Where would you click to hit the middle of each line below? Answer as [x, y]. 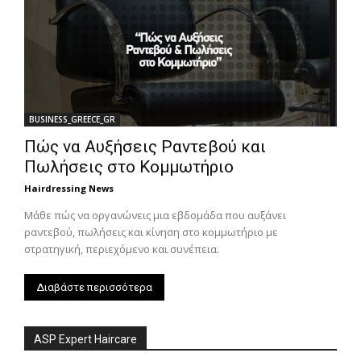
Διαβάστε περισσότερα [94, 288]
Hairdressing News [69, 189]
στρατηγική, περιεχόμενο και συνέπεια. [122, 249]
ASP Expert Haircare [85, 340]
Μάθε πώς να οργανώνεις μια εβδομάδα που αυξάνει [155, 216]
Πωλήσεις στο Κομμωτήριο [129, 167]
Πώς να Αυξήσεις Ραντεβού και [145, 147]
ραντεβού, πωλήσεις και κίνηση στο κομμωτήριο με [151, 232]
